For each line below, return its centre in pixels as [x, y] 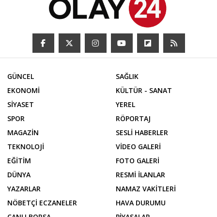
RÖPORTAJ [133, 118]
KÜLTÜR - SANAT [144, 90]
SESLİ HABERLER [142, 132]
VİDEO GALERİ [138, 146]
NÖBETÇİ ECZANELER [42, 202]
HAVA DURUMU [141, 202]
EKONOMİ [23, 90]
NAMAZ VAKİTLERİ [146, 188]
